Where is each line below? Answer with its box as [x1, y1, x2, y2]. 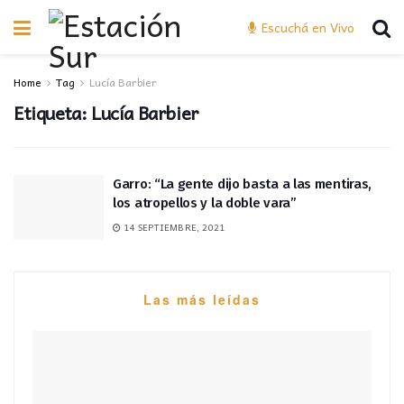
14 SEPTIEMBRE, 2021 [121, 220, 225, 234]
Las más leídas [143, 289, 261, 308]
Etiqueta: [14, 98, 91, 127]
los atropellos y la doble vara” [113, 195, 297, 211]
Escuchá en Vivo [258, 17, 354, 37]
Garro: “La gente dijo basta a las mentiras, [113, 176, 372, 192]
